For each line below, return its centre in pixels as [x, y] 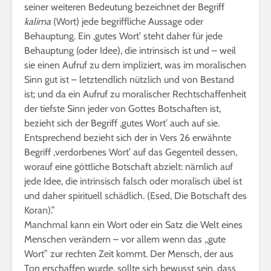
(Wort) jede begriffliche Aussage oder [128, 21]
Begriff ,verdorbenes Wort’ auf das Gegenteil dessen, [131, 152]
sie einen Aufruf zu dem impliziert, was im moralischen [135, 65]
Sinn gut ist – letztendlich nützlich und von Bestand [129, 80]
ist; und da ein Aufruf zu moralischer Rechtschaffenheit [135, 94]
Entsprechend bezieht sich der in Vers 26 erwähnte [128, 138]
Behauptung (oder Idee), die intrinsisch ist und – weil [130, 51]
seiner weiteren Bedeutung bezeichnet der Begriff [124, 7]
